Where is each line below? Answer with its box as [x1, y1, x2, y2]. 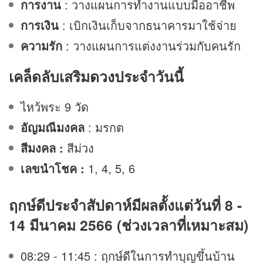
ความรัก [21, 36, 62, 54]
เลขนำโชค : [21, 160, 88, 177]
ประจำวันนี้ [114, 66, 184, 87]
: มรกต [88, 119, 124, 136]
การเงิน [21, 16, 59, 33]
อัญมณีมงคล [21, 119, 88, 136]
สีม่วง [67, 139, 94, 157]
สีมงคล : [21, 139, 67, 157]
